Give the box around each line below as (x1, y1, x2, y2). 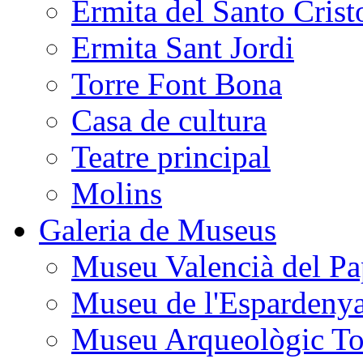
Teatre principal (71, 139, 271, 175)
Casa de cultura (71, 103, 267, 139)
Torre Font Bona (71, 66, 282, 102)
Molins (71, 176, 162, 211)
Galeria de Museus (39, 212, 276, 248)
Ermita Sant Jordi (71, 30, 294, 66)
